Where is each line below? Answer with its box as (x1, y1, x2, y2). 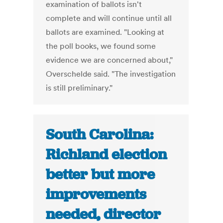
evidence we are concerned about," (46, 55, 173, 65)
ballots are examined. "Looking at (46, 27, 165, 37)
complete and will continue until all (46, 13, 172, 23)
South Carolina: (46, 125, 154, 144)
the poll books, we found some (46, 41, 156, 51)
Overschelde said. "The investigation (46, 69, 176, 79)
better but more (46, 165, 155, 184)
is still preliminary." (46, 83, 113, 93)
